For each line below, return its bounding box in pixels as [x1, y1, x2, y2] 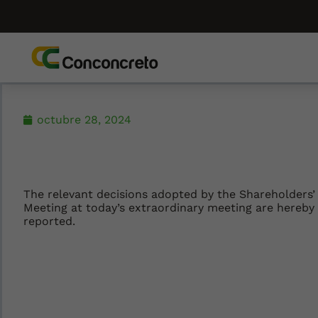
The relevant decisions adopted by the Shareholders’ [23, 187, 315, 201]
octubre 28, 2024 [37, 113, 131, 126]
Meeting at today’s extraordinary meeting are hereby [23, 201, 314, 214]
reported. [23, 214, 75, 228]
